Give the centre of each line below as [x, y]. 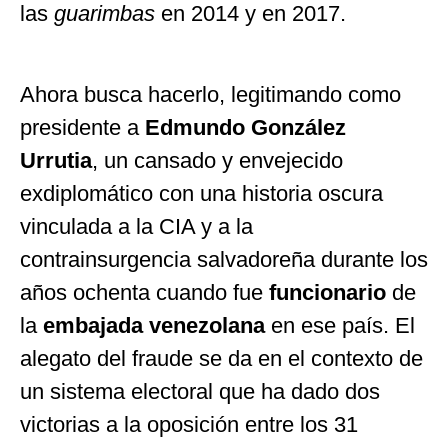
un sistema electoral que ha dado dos [200, 391]
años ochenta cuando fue [141, 292]
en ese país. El [340, 325]
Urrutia [56, 160]
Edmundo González [245, 127]
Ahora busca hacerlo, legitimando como [210, 94]
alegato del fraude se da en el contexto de [221, 358]
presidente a [82, 127]
